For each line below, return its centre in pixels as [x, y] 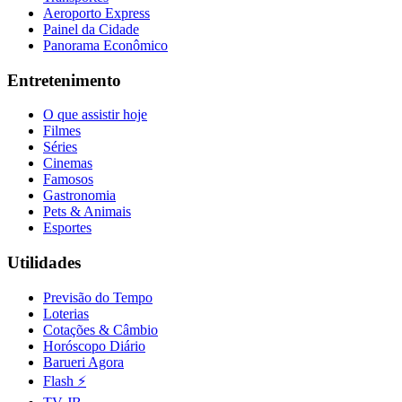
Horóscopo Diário [94, 345]
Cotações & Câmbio [100, 329]
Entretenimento [64, 80]
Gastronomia [79, 196]
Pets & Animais [87, 212]
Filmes [62, 131]
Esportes [67, 228]
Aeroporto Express [96, 13]
